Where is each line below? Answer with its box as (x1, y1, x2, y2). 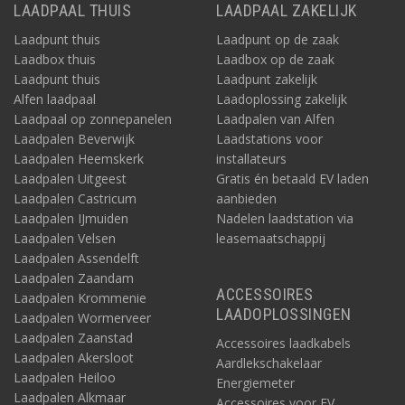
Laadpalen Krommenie (14, 288, 146, 306)
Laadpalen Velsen (14, 229, 116, 247)
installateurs (216, 149, 287, 167)
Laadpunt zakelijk (216, 70, 317, 88)
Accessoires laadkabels (216, 334, 351, 352)
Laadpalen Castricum (14, 189, 137, 207)
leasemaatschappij (216, 229, 325, 247)
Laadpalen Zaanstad (14, 328, 133, 346)
